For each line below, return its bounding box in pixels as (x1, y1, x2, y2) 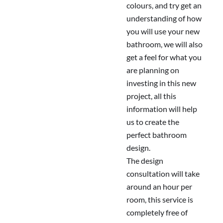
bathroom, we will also (126, 39, 203, 49)
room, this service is (126, 195, 193, 205)
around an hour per (126, 182, 192, 192)
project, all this (126, 91, 176, 101)
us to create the (126, 117, 179, 127)
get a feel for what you (126, 52, 202, 62)
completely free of (126, 208, 188, 218)
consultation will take (126, 169, 200, 179)
